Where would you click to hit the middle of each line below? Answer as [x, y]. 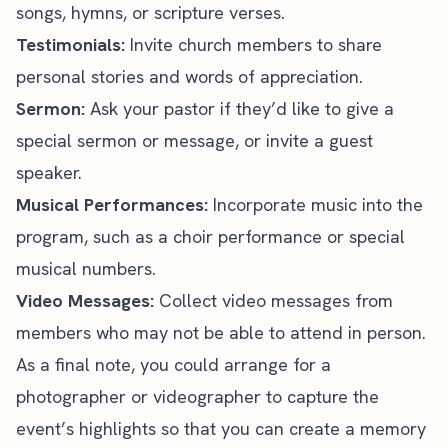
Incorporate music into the [315, 204]
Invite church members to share [253, 44]
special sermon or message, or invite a [172, 140]
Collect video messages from [273, 300]
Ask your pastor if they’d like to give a [239, 108]
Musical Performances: [112, 204]
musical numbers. [86, 268]
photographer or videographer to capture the [197, 396]
